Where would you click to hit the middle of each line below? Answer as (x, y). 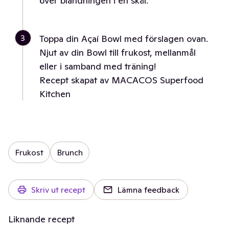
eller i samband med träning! (98, 66)
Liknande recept (41, 219)
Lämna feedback (148, 190)
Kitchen (55, 94)
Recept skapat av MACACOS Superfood (121, 80)
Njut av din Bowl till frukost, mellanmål (118, 52)
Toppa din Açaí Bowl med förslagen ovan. (124, 39)
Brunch (70, 152)
